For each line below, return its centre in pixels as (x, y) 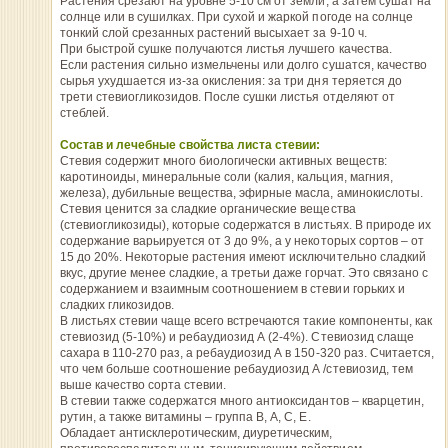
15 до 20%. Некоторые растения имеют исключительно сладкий (242, 257)
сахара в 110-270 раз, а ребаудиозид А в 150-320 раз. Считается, (246, 353)
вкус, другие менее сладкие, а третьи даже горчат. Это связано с (243, 273)
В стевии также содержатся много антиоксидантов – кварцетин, (241, 401)
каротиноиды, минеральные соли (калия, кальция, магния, (226, 177)
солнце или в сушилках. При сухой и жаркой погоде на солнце (236, 17)
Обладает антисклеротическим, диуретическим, (196, 433)
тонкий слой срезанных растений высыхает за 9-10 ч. (213, 33)
